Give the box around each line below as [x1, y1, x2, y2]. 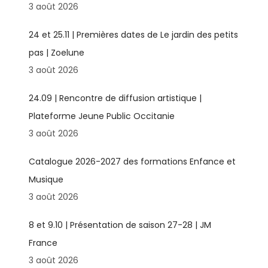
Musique [28, 173, 63, 185]
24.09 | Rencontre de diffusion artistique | [28, 92, 202, 104]
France [28, 236, 57, 249]
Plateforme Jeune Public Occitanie [28, 109, 175, 122]
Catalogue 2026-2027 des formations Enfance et [28, 155, 236, 167]
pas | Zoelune [28, 46, 84, 59]
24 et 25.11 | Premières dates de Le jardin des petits [28, 28, 238, 41]
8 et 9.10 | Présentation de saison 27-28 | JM [28, 218, 211, 231]
